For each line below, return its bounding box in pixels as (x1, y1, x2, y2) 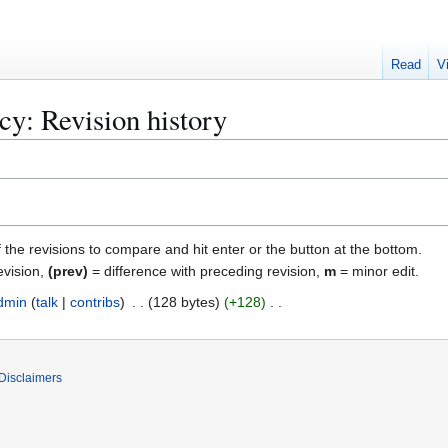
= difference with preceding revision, (88, 262, 324, 279)
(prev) (48, 262, 88, 279)
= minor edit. (336, 262, 419, 279)
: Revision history (26, 100, 227, 138)
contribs (69, 293, 120, 310)
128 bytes (152, 293, 215, 310)
